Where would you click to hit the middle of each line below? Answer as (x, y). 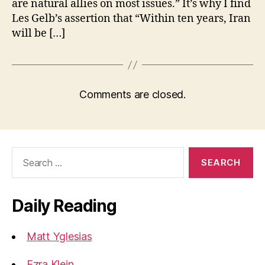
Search (23, 153)
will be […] (38, 33)
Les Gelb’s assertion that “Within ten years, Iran (131, 19)
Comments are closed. (132, 94)
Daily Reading (64, 206)
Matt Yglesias (59, 236)
